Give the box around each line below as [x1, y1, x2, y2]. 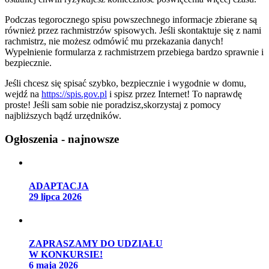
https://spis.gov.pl [41, 89, 107, 100]
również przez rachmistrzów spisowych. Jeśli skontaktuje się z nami [5, 25, 261, 36]
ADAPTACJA [29, 180, 89, 191]
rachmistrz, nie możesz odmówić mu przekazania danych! [5, 36, 223, 47]
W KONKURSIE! [29, 249, 103, 260]
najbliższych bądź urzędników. [5, 110, 121, 121]
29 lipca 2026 [29, 191, 82, 202]
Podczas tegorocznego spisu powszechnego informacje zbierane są [5, 14, 257, 25]
